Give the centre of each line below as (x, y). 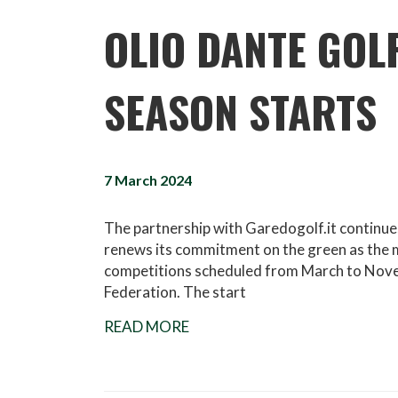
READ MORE (147, 326)
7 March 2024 (148, 179)
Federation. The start (175, 291)
